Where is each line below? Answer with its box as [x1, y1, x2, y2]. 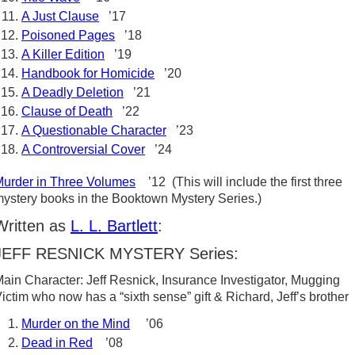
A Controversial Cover [21, 143, 145, 156]
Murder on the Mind [21, 317, 130, 330]
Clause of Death [21, 105, 113, 118]
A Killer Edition [21, 48, 105, 61]
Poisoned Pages [21, 29, 115, 42]
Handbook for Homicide [21, 67, 155, 80]
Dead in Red [21, 336, 93, 349]
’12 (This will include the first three [136, 175, 342, 189]
